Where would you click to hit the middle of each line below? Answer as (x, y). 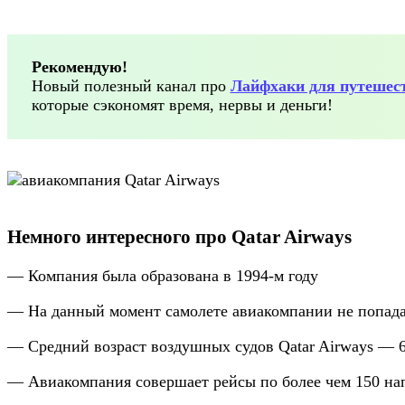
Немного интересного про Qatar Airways (179, 236)
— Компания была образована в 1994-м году (163, 275)
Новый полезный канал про (131, 86)
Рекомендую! (79, 67)
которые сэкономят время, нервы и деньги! (182, 105)
